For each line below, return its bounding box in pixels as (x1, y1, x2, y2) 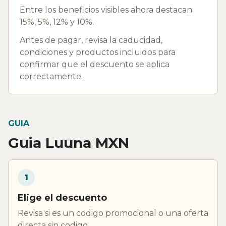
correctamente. (20, 71, 83, 81)
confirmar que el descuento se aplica (20, 59, 169, 69)
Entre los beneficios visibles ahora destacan (20, 5, 192, 15)
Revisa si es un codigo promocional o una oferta (18, 208, 208, 218)
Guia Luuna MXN (8, 134, 129, 151)
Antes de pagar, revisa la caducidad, (20, 35, 162, 45)
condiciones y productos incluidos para (20, 47, 176, 57)
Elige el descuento (18, 192, 107, 203)
